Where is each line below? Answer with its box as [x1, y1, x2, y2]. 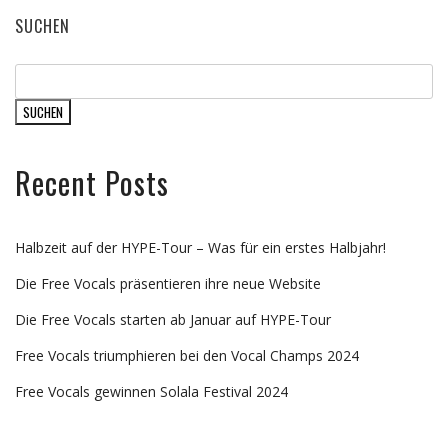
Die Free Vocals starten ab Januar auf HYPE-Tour [15, 309, 331, 329]
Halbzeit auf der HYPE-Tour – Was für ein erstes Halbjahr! [15, 237, 386, 257]
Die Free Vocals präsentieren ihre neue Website [15, 273, 321, 293]
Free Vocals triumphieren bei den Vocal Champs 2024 [15, 345, 359, 365]
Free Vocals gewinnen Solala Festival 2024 [15, 381, 288, 401]
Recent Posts [15, 159, 169, 205]
